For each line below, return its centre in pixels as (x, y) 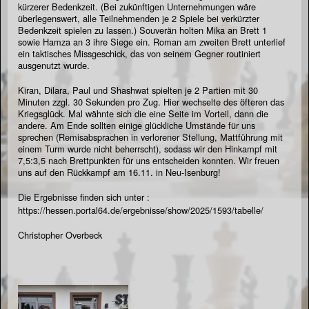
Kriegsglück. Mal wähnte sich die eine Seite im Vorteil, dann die (143, 113)
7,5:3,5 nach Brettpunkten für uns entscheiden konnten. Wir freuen (149, 160)
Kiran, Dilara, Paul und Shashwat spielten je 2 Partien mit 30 (138, 90)
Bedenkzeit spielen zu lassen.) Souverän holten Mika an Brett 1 (142, 30)
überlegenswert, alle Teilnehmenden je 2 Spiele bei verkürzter (139, 18)
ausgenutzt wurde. (54, 65)
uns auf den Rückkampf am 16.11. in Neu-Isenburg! (119, 172)
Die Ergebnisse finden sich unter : (84, 197)
